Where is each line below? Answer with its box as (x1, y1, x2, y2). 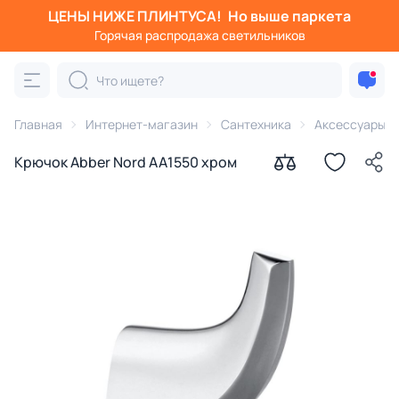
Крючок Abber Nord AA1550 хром (14, 152, 237, 172)
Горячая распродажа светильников (94, 27, 305, 44)
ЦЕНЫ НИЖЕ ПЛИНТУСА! (48, 6, 224, 26)
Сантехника (221, 116, 291, 133)
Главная (14, 116, 62, 133)
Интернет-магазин (85, 116, 198, 133)
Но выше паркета (228, 6, 351, 26)
